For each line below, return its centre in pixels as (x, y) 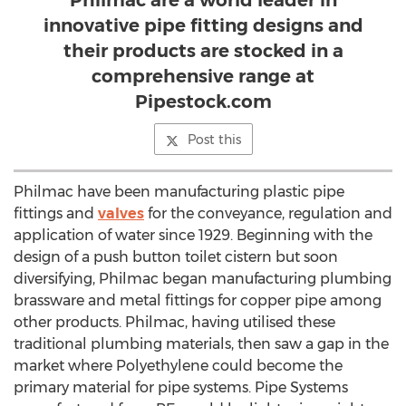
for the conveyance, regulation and (268, 213)
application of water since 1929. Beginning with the (193, 235)
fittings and (56, 213)
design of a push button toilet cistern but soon (176, 257)
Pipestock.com (203, 101)
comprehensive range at (203, 76)
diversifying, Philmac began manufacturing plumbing (203, 279)
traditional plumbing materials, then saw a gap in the (201, 344)
